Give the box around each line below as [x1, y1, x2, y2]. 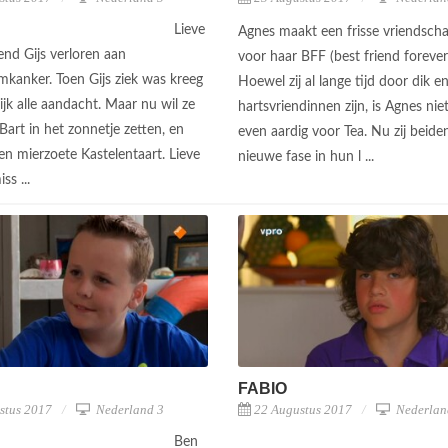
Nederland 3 [93, 401, 164, 417]
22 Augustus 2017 [254, 401, 352, 417]
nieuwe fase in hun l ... [238, 149, 378, 164]
